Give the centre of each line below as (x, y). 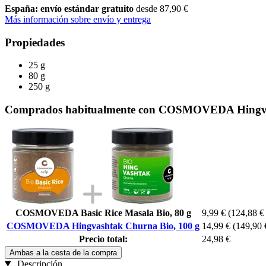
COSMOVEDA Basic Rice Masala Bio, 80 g (103, 213)
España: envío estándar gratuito (70, 8)
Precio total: (103, 239)
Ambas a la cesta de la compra (63, 252)
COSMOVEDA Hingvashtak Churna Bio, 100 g (103, 226)
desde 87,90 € (162, 8)
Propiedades (35, 42)
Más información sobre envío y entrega (78, 19)
